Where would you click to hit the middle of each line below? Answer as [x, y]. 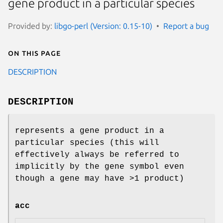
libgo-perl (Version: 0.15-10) [103, 26]
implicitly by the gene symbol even [100, 167]
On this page [34, 53]
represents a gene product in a [90, 131]
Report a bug [186, 26]
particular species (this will [87, 143]
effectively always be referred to [97, 155]
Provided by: [31, 26]
